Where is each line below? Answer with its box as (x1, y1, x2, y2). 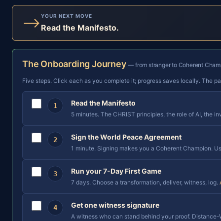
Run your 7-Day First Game (71, 167, 161, 175)
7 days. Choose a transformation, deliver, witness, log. (71, 179, 220, 186)
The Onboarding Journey (22, 59, 128, 69)
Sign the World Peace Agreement (71, 133, 182, 141)
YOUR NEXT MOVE (41, 13, 92, 19)
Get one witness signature (71, 201, 159, 209)
